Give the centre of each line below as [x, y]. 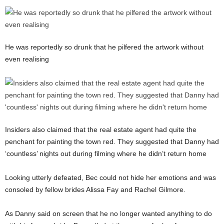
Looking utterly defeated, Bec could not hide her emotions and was [110, 177]
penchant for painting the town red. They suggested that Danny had [112, 141]
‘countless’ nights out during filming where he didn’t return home [107, 153]
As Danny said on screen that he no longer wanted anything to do [108, 213]
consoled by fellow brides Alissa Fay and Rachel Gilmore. [95, 189]
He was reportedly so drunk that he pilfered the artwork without [104, 47]
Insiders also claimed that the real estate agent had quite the [101, 129]
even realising [27, 59]
